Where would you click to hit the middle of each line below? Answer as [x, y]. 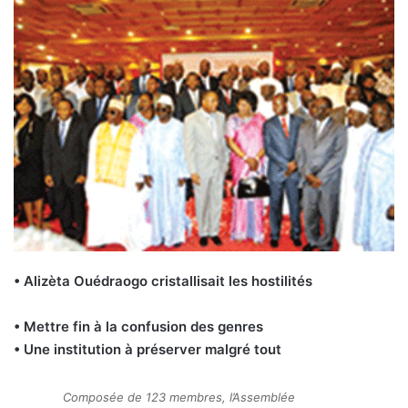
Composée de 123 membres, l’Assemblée [179, 398]
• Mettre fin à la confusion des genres [138, 327]
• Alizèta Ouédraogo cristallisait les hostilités [163, 281]
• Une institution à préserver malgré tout [148, 350]
